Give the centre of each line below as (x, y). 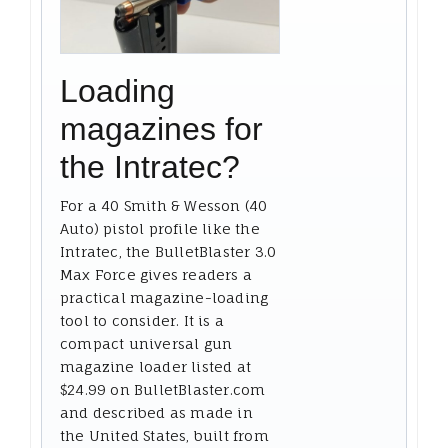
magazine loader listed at (155, 366)
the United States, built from (164, 435)
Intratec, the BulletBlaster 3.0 (168, 251)
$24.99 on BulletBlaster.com (163, 389)
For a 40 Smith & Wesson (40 (164, 205)
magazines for (161, 128)
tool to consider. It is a (142, 320)
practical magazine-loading (164, 297)
